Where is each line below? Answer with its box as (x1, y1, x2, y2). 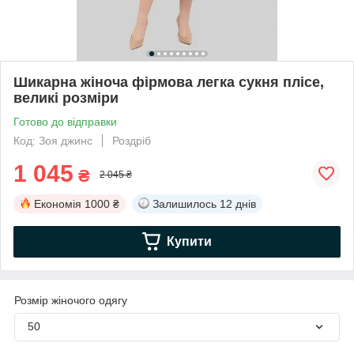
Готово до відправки (13, 115, 117, 128)
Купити (166, 234, 212, 248)
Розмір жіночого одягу (14, 293, 127, 307)
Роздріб (112, 134, 151, 147)
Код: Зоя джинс (13, 134, 92, 147)
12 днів (220, 197, 256, 210)
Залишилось (153, 197, 217, 210)
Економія (34, 197, 81, 210)
